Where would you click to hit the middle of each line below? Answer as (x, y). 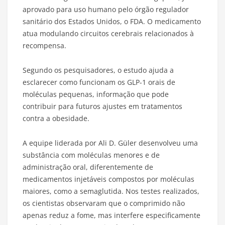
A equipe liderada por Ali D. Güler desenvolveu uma (110, 143)
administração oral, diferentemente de (88, 167)
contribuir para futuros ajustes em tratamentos (102, 106)
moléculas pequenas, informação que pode (96, 94)
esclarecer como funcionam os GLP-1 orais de (99, 82)
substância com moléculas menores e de (91, 155)
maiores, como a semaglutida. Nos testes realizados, (111, 191)
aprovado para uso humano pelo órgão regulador (106, 10)
